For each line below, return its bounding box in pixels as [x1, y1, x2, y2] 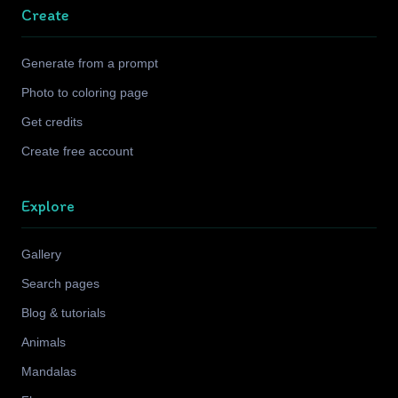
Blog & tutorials [21, 306, 106, 320]
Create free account [21, 144, 133, 158]
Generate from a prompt [21, 56, 158, 70]
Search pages [21, 276, 99, 291]
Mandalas [21, 364, 76, 378]
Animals [21, 335, 66, 349]
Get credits [21, 115, 83, 129]
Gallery [21, 247, 61, 261]
